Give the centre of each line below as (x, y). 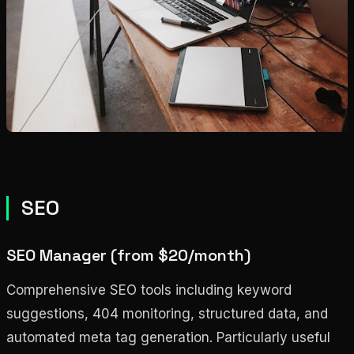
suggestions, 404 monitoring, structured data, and (167, 313)
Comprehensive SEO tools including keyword (149, 290)
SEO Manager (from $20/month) (128, 255)
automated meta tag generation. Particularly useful (168, 337)
